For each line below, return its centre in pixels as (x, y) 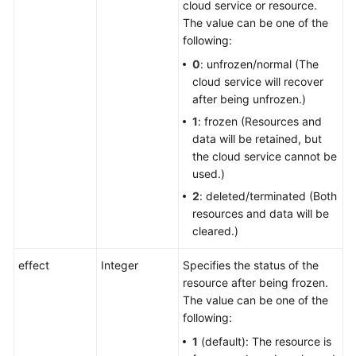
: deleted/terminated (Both (268, 196)
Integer (120, 265)
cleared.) (215, 231)
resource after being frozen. (255, 282)
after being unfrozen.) (249, 99)
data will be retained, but (257, 139)
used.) (209, 174)
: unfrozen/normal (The (259, 64)
